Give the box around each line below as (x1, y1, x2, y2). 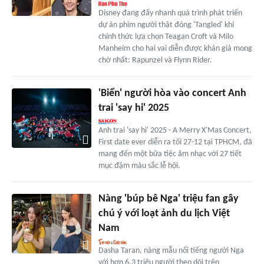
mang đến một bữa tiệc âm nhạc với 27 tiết (98, 150, 242, 159)
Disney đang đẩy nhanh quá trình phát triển (98, 9, 242, 18)
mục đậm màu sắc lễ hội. (98, 161, 180, 171)
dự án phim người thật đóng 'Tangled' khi (98, 21, 234, 30)
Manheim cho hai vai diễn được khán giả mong (98, 44, 252, 54)
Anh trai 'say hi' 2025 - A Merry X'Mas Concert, (98, 126, 252, 136)
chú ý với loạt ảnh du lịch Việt (98, 208, 230, 220)
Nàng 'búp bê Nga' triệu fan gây (98, 193, 239, 205)
